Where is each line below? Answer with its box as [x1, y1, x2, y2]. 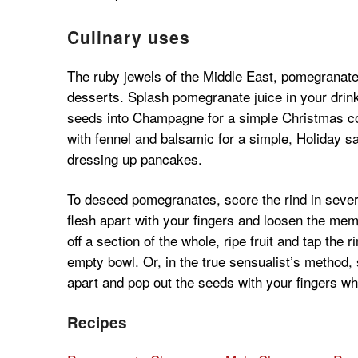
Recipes [66, 312, 127, 334]
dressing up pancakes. [66, 149, 202, 169]
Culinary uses [66, 25, 190, 50]
